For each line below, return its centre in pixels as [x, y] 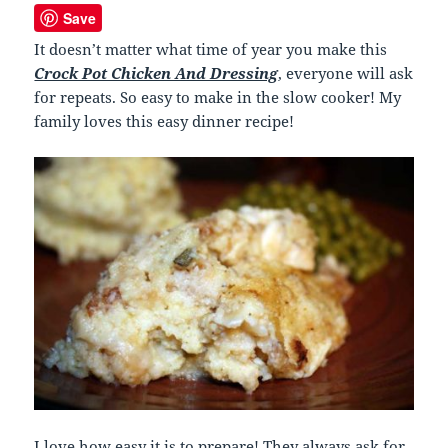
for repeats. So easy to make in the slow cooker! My [218, 97]
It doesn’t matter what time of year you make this [211, 49]
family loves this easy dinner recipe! [164, 121]
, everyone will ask [346, 73]
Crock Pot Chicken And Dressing [156, 73]
